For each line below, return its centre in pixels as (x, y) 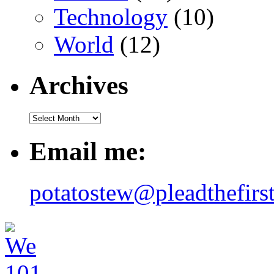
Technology (111, 17)
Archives (79, 86)
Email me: (88, 151)
